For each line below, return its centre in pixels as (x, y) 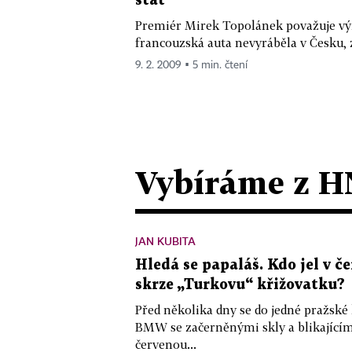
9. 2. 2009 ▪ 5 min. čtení (191, 65)
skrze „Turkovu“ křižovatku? (240, 285)
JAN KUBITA (165, 241)
